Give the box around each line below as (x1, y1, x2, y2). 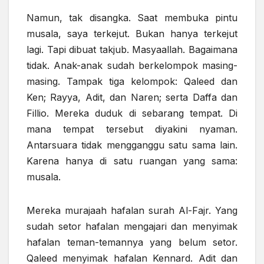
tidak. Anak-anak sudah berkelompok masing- (27, 59, 237, 71)
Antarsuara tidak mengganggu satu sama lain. (27, 138, 237, 151)
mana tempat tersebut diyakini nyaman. (27, 123, 237, 135)
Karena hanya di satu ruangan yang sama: (27, 154, 237, 167)
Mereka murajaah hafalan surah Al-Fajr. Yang (27, 204, 237, 216)
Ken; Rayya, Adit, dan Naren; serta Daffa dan (27, 91, 237, 103)
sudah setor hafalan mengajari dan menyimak (27, 220, 237, 232)
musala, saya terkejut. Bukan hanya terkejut (27, 27, 237, 39)
